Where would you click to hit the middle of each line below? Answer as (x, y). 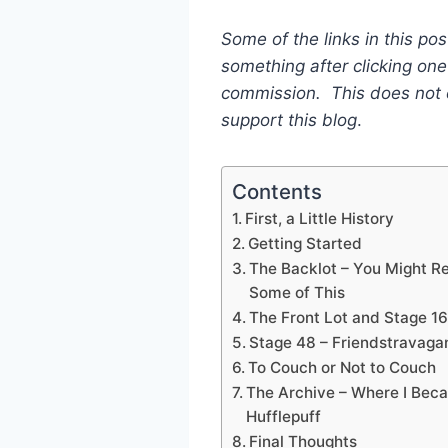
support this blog (288, 119)
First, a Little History (319, 218)
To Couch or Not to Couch (341, 367)
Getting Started (304, 243)
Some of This (296, 292)
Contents (276, 191)
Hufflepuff (283, 416)
